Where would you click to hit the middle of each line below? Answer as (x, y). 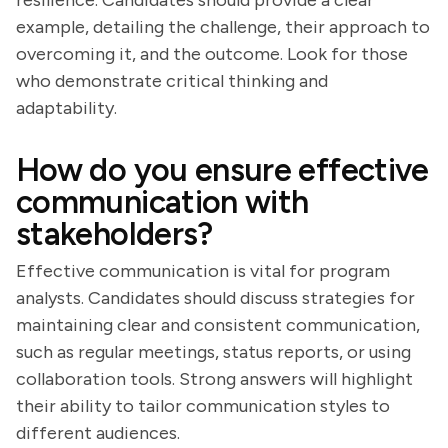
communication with (162, 202)
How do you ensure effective (222, 170)
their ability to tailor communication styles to (203, 406)
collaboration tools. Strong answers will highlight (214, 379)
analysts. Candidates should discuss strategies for (215, 298)
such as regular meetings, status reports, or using (213, 352)
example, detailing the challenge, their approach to (223, 27)
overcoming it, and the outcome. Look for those (212, 54)
